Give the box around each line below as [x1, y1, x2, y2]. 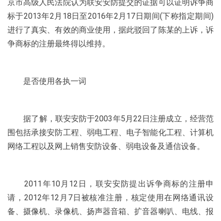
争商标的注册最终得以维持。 [7, 39, 110, 48]
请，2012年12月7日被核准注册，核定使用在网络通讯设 [7, 193, 214, 202]
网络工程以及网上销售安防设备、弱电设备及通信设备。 [7, 142, 205, 151]
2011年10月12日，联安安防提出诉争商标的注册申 [7, 179, 214, 188]
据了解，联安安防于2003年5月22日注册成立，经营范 [7, 114, 214, 123]
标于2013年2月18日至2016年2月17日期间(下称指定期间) [7, 11, 214, 21]
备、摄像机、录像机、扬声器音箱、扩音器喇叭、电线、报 [7, 207, 214, 216]
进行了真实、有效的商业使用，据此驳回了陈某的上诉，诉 [7, 25, 214, 35]
